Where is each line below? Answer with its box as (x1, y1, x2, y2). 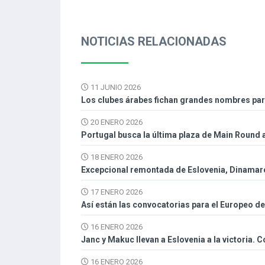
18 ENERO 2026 (89, 153, 143, 162)
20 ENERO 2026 (89, 118, 143, 127)
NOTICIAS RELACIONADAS (81, 34, 227, 49)
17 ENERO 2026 (89, 188, 143, 197)
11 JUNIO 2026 (89, 83, 141, 92)
